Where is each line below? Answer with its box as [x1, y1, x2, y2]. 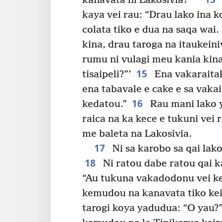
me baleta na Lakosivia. [82, 128, 192, 140]
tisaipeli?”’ [82, 68, 131, 80]
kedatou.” [82, 98, 127, 110]
